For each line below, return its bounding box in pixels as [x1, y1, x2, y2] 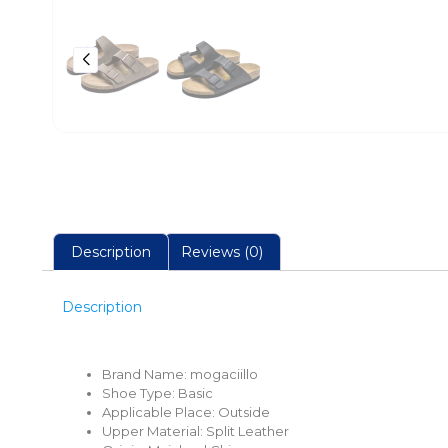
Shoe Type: [102, 384, 178, 401]
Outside [218, 403, 270, 420]
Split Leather [206, 422, 289, 439]
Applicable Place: [102, 403, 218, 420]
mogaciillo [190, 365, 258, 382]
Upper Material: [102, 422, 206, 439]
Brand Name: [102, 365, 190, 382]
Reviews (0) [181, 243, 264, 262]
